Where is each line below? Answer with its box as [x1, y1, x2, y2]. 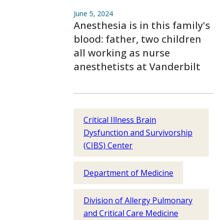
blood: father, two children [74, 32, 201, 46]
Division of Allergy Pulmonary [83, 195, 192, 206]
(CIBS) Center [83, 140, 133, 151]
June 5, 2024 [74, 9, 113, 18]
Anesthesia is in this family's [74, 19, 210, 32]
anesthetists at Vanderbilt [74, 60, 200, 73]
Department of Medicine [83, 167, 173, 178]
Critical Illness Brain [83, 114, 156, 125]
